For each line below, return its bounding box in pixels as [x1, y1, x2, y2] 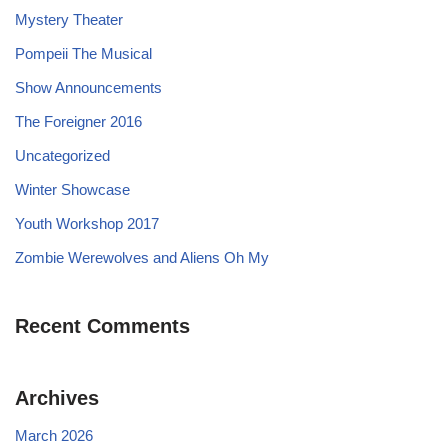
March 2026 [15, 427, 93, 445]
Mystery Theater [15, 11, 123, 29]
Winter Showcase [15, 181, 130, 199]
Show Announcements [15, 79, 162, 97]
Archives [15, 387, 99, 410]
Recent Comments [15, 315, 190, 338]
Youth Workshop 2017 [15, 215, 159, 233]
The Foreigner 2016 [15, 113, 142, 131]
